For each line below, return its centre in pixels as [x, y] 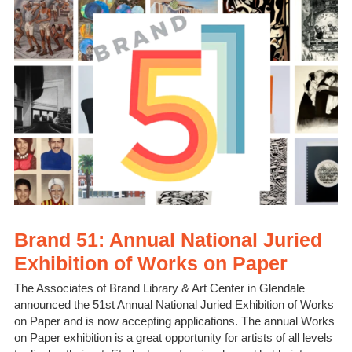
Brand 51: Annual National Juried [168, 239]
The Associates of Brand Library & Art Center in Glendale [159, 288]
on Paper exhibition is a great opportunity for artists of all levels [173, 337]
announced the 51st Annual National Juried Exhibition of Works [174, 304]
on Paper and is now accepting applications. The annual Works [174, 321]
